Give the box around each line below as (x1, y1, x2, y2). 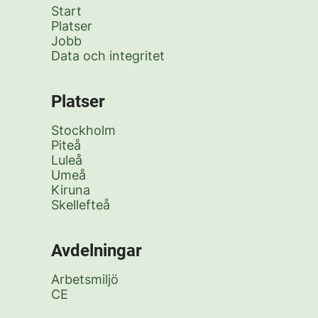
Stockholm (51, 123, 116, 138)
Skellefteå (51, 197, 110, 212)
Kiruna (51, 182, 90, 197)
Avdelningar (51, 241, 142, 261)
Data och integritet (51, 48, 165, 63)
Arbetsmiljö (51, 272, 119, 287)
